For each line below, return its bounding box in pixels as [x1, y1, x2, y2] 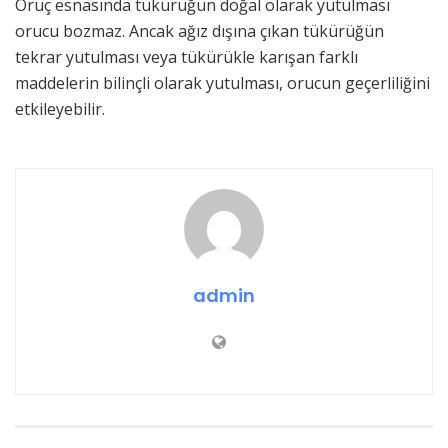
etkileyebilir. [15, 97, 105, 120]
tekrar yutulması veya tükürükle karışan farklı [15, 45, 358, 68]
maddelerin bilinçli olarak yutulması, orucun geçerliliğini [15, 71, 430, 94]
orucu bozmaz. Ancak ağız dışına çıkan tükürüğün [15, 19, 384, 42]
